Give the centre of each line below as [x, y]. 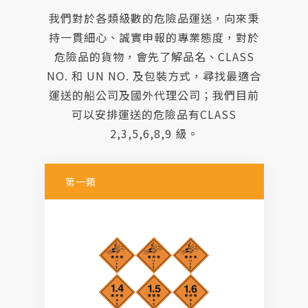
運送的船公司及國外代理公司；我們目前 [154, 95]
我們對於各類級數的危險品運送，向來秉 [154, 18]
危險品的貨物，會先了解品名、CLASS [154, 56]
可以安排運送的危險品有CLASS [154, 114]
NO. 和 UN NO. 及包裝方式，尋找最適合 [154, 75]
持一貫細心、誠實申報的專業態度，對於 [154, 37]
